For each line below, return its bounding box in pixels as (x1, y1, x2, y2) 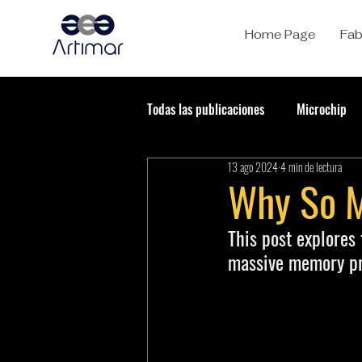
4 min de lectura (280, 158, 342, 175)
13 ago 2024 (228, 158, 278, 175)
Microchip (297, 99, 347, 119)
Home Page (245, 27, 315, 42)
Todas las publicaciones (147, 99, 264, 119)
